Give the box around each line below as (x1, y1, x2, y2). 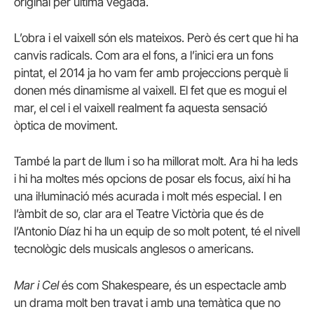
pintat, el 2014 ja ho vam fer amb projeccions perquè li (14, 66, 288, 81)
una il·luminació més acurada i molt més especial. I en (14, 189, 282, 204)
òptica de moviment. (14, 118, 118, 133)
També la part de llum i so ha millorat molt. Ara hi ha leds (14, 154, 298, 169)
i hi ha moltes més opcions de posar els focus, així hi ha (14, 172, 291, 186)
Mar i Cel (14, 278, 59, 292)
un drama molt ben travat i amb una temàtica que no (14, 295, 280, 310)
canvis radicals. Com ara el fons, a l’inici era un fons (14, 48, 273, 63)
